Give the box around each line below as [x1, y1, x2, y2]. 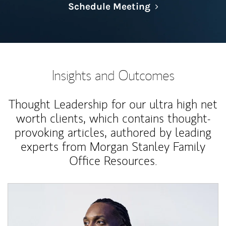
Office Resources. [69, 153, 157, 168]
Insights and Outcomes [51, 66, 175, 84]
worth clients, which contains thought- [16, 110, 210, 126]
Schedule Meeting [68, 1, 150, 12]
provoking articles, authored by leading [15, 125, 211, 140]
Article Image [8, 184, 55, 193]
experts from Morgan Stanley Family [21, 139, 205, 154]
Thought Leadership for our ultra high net [9, 96, 217, 112]
